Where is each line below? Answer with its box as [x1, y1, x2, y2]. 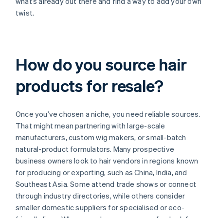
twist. [16, 8, 35, 18]
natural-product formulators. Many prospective [16, 144, 175, 154]
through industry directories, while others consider [16, 191, 185, 201]
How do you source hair [16, 54, 187, 75]
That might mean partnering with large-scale [16, 121, 165, 131]
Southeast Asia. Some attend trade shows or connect [16, 179, 197, 189]
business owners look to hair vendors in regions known [16, 156, 199, 166]
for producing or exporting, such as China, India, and [16, 167, 187, 178]
